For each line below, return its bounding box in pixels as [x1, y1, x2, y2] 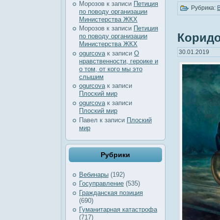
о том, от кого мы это [79, 65, 142, 73]
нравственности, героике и [79, 57, 158, 65]
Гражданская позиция [79, 189, 143, 196]
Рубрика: [190, 4, 217, 12]
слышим [79, 73, 104, 81]
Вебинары [79, 170, 109, 178]
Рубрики [101, 151, 130, 159]
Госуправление [79, 180, 124, 188]
